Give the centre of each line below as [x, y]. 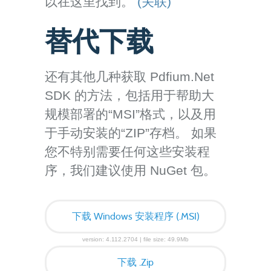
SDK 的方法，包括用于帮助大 [129, 95]
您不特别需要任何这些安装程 [127, 152]
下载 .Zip [135, 263]
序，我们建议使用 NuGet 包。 [130, 170]
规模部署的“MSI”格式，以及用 [130, 114]
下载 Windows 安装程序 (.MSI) [135, 217]
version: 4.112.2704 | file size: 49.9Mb [135, 239]
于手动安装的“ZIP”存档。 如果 [131, 133]
